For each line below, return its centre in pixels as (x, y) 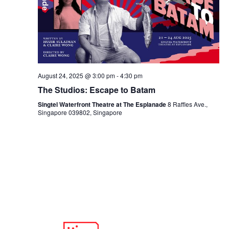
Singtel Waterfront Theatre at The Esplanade (102, 104)
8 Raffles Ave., (187, 104)
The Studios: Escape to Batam (96, 89)
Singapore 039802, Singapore (80, 112)
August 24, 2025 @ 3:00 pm (76, 75)
